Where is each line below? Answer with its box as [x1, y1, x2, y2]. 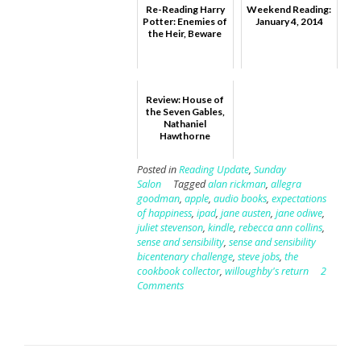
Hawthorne [160, 129, 211, 142]
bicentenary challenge [136, 249, 233, 263]
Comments [136, 278, 184, 293]
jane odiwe [275, 205, 322, 220]
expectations [271, 191, 326, 205]
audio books [213, 191, 267, 205]
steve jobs [237, 249, 280, 263]
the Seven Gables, [145, 105, 225, 118]
